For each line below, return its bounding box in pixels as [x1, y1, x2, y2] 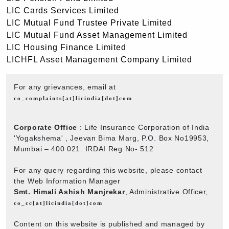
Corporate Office [14, 123, 78, 131]
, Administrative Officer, [125, 187, 209, 196]
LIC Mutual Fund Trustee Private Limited [7, 18, 172, 27]
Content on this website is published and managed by [14, 219, 205, 228]
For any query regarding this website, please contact [14, 166, 202, 174]
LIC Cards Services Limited [7, 6, 119, 15]
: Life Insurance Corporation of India [77, 123, 210, 131]
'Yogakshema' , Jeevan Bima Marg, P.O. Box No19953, [14, 133, 210, 142]
